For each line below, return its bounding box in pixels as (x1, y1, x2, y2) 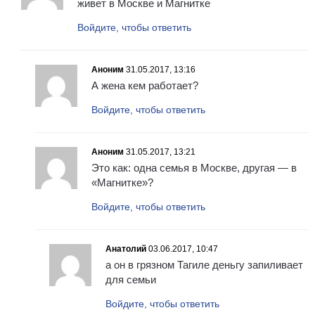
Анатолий (105, 244, 146, 255)
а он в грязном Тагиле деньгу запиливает (105, 259, 303, 271)
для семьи (105, 274, 156, 286)
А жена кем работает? (91, 79, 198, 92)
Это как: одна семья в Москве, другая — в (91, 162, 297, 174)
